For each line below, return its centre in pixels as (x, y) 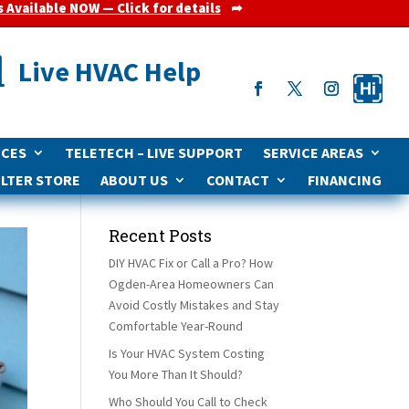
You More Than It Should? (176, 374)
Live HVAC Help (109, 72)
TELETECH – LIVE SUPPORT (153, 153)
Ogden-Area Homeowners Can (192, 283)
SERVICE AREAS (313, 153)
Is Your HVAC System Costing (187, 353)
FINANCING (344, 180)
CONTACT (237, 180)
